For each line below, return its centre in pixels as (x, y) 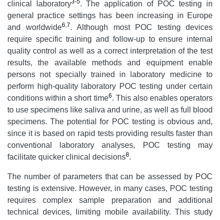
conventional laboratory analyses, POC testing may (110, 145)
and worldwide (35, 27)
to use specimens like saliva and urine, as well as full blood (110, 110)
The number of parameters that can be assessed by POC (110, 177)
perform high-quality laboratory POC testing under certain (110, 86)
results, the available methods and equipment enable (110, 63)
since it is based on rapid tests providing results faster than (110, 134)
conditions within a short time (58, 98)
